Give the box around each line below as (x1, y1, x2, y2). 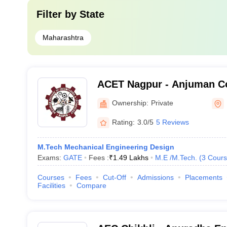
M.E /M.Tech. (155, 154, 197, 162)
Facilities (37, 181, 65, 190)
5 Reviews (156, 118, 189, 126)
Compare (76, 181, 106, 190)
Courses (37, 173, 64, 181)
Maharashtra (42, 33, 84, 42)
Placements (184, 173, 222, 181)
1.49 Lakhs (112, 154, 148, 162)
